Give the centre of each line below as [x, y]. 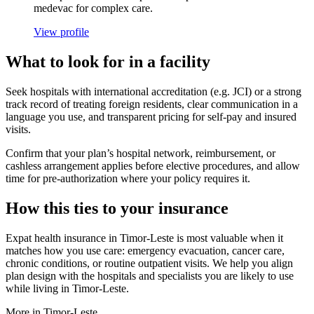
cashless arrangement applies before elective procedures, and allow [153, 165]
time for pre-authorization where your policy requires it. [128, 178]
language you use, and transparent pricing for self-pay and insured [151, 116]
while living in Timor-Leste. [67, 288]
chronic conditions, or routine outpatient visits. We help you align [149, 263]
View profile [61, 32]
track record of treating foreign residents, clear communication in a [152, 104]
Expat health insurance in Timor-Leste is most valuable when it [144, 238]
